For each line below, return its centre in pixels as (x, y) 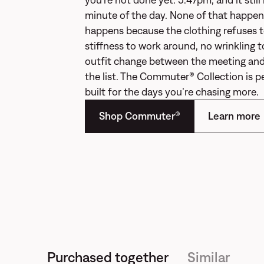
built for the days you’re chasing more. (172, 91)
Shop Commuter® (139, 116)
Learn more (234, 116)
